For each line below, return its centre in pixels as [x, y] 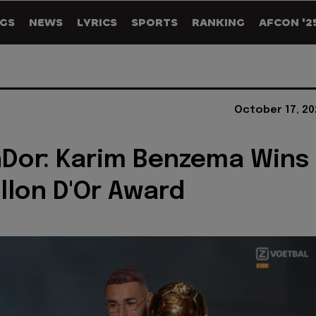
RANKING [218, 22]
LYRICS [97, 22]
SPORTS [154, 22]
